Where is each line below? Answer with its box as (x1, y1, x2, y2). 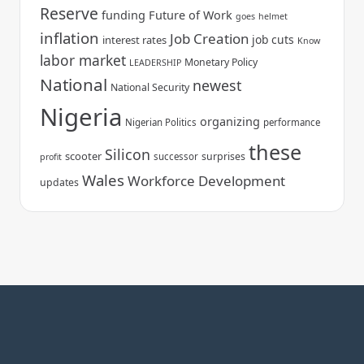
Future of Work (149, 6, 232, 23)
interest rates (102, 32, 167, 47)
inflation (40, 27, 99, 48)
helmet (258, 10, 288, 22)
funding (102, 6, 145, 23)
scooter (65, 148, 102, 163)
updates (40, 175, 79, 189)
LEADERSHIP (129, 56, 181, 68)
